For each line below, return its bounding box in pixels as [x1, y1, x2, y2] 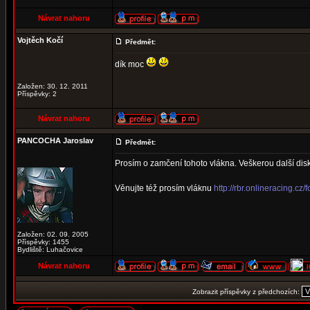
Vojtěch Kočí [17, 36, 63, 44]
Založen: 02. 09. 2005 [17, 230, 89, 238]
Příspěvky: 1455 [17, 238, 69, 246]
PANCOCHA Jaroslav [17, 136, 93, 145]
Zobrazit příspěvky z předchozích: [192, 288, 302, 295]
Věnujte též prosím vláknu [115, 183, 214, 193]
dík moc [115, 60, 146, 69]
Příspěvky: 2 [17, 90, 57, 98]
